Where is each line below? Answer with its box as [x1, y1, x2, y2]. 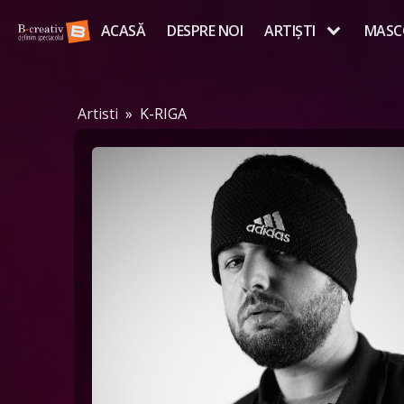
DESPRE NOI [167, 21, 243, 41]
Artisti [78, 103, 118, 124]
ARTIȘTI [264, 21, 316, 41]
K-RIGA [140, 103, 187, 124]
